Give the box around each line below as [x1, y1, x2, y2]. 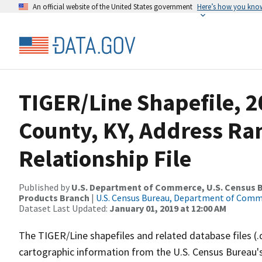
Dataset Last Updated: [19, 202, 109, 214]
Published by [19, 181, 71, 193]
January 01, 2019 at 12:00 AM [109, 202, 226, 214]
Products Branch [19, 192, 89, 204]
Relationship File [19, 144, 191, 173]
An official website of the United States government [33, 2, 192, 11]
